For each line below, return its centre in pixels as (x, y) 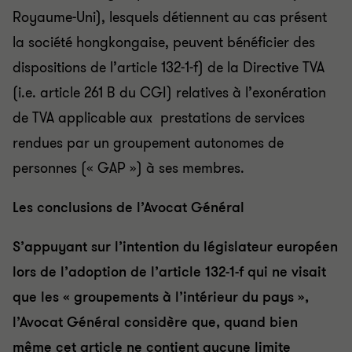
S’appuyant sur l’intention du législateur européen (175, 247)
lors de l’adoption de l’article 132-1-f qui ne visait (169, 272)
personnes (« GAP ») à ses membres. (128, 168)
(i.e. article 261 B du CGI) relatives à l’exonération (169, 93)
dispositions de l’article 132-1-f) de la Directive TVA (169, 68)
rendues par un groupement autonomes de (148, 143)
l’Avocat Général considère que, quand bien (155, 322)
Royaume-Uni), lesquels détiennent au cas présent (170, 17)
